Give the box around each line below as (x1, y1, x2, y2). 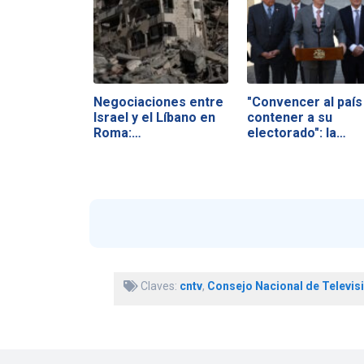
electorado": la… (246, 124, 346, 141)
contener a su (246, 109, 332, 125)
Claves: (137, 279, 180, 293)
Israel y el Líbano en (93, 109, 215, 125)
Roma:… (93, 124, 141, 141)
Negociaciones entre (93, 93, 223, 110)
